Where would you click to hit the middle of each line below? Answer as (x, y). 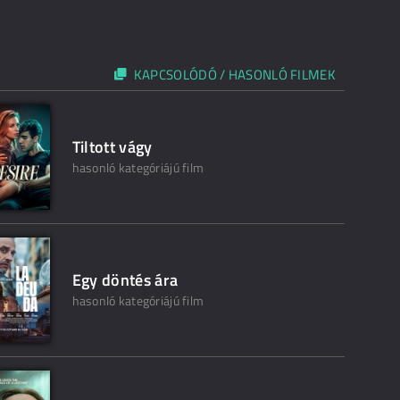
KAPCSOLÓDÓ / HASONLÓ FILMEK (234, 75)
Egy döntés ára (125, 280)
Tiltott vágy (112, 147)
